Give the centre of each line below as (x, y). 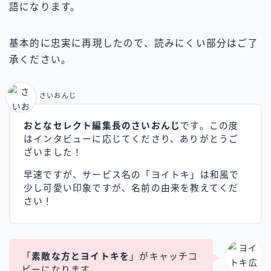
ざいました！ (53, 152)
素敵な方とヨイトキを (81, 256)
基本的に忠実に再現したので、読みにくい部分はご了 (134, 43)
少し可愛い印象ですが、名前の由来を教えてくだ (131, 188)
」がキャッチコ (164, 256)
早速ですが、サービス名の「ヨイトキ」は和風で (132, 175)
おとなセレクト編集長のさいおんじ (102, 126)
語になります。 (45, 7)
